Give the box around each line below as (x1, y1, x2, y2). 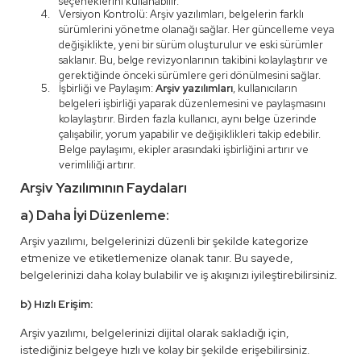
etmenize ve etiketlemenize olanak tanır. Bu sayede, (20, 251, 293, 265)
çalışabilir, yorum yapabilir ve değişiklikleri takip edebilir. (59, 127, 321, 141)
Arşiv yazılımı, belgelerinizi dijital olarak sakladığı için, (20, 326, 289, 340)
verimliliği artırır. (59, 158, 135, 172)
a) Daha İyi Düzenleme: (20, 206, 169, 224)
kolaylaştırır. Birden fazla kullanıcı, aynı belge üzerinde (59, 112, 317, 126)
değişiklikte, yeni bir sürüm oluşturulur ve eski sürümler (59, 38, 323, 52)
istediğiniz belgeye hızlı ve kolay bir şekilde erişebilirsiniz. (20, 342, 310, 357)
